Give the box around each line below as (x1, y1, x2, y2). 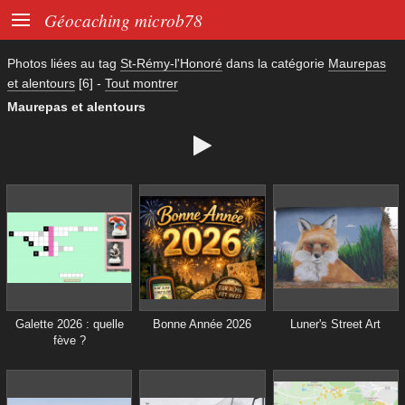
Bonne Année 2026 (153, 316, 252, 331)
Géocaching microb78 (44, 8, 202, 32)
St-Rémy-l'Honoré (120, 56, 222, 71)
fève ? (52, 333, 86, 347)
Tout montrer (105, 76, 178, 90)
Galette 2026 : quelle (14, 316, 124, 331)
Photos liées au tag (7, 56, 120, 71)
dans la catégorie (222, 56, 328, 71)
